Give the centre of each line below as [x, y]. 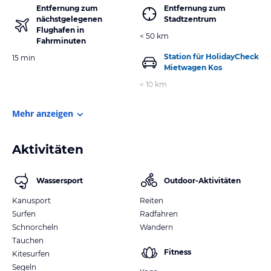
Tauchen [28, 240]
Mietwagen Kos [193, 67]
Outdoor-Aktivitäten [202, 180]
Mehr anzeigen [43, 113]
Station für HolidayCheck [211, 56]
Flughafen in [60, 30]
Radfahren [159, 214]
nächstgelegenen [69, 19]
